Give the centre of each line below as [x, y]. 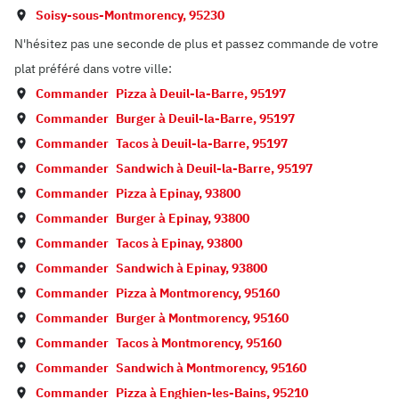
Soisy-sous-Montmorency [109, 15]
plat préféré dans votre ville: [93, 69]
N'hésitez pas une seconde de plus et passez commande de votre [196, 44]
